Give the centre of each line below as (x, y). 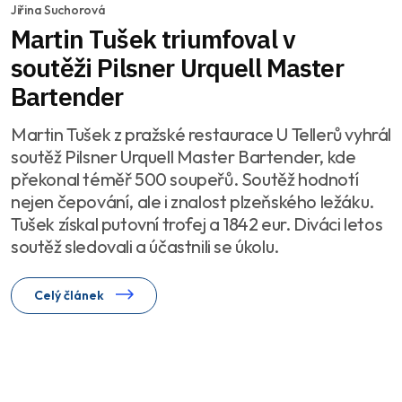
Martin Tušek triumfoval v (153, 39)
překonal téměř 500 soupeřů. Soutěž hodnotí (185, 179)
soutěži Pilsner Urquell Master (177, 67)
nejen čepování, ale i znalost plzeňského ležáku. (192, 201)
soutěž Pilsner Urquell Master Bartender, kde (184, 156)
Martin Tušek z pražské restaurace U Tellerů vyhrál (201, 134)
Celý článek (70, 295)
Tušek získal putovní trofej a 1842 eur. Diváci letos (197, 223)
